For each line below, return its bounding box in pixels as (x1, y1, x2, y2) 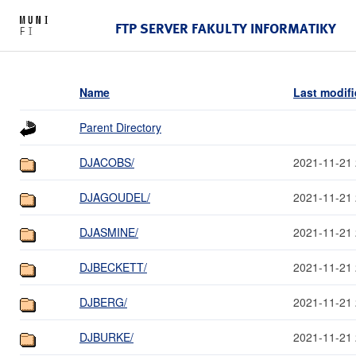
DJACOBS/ (79, 153, 134, 170)
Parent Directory (79, 118, 161, 135)
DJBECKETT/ (79, 258, 147, 275)
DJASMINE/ (79, 223, 138, 240)
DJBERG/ (79, 293, 127, 310)
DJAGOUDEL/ (79, 188, 150, 205)
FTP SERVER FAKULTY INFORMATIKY (115, 18, 336, 37)
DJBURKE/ (79, 328, 133, 345)
